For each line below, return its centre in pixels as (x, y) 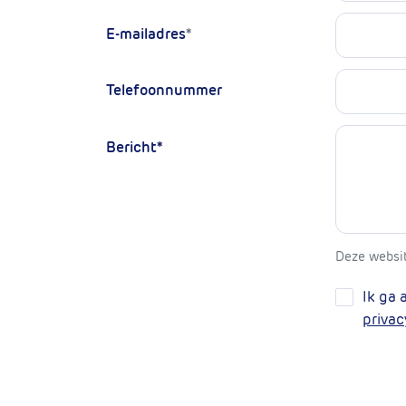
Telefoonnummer (164, 90)
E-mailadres (146, 34)
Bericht (131, 147)
